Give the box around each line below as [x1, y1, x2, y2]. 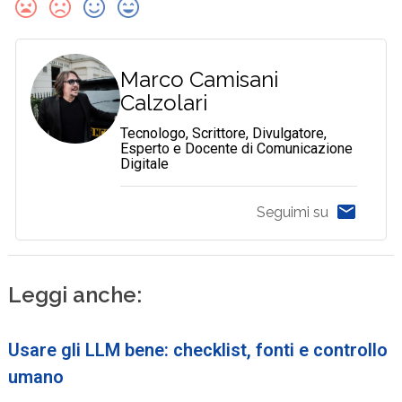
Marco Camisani [120, 66, 279, 92]
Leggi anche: [8, 281, 143, 308]
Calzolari [120, 89, 208, 116]
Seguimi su [256, 204, 328, 222]
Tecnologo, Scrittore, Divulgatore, [120, 124, 328, 142]
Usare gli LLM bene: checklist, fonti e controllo [8, 338, 389, 361]
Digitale [120, 154, 170, 172]
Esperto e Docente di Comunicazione [120, 139, 354, 157]
